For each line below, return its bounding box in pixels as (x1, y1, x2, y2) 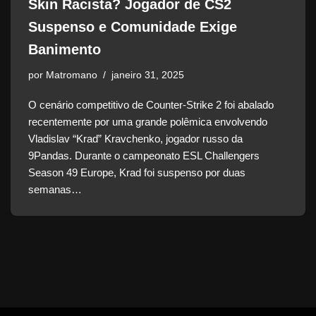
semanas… (28, 183, 85, 196)
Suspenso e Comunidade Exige (28, 19, 237, 35)
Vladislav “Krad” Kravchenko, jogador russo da (28, 133, 243, 145)
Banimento (28, 42, 101, 58)
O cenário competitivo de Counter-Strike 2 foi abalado (28, 99, 274, 111)
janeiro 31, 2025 (111, 70, 184, 81)
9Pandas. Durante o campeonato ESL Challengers (28, 150, 260, 162)
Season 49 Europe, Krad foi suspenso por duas (28, 166, 245, 179)
